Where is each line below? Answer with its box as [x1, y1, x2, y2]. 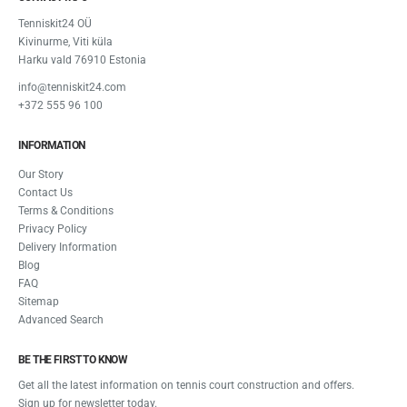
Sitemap [18, 294, 59, 308]
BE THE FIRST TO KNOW [18, 352, 128, 366]
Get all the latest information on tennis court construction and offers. [18, 379, 354, 392]
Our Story [18, 167, 64, 181]
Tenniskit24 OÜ [18, 16, 92, 30]
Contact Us [18, 185, 73, 199]
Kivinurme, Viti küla [18, 35, 113, 48]
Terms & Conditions [18, 203, 114, 217]
